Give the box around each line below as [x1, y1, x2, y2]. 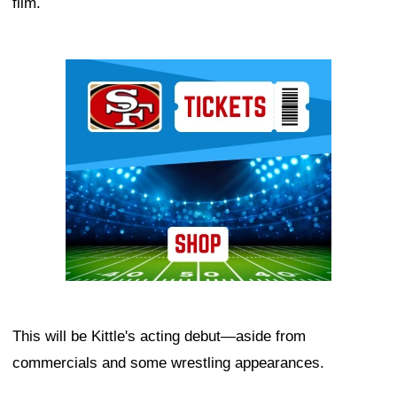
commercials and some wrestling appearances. [12, 354, 324, 371]
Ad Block [66, 63, 125, 81]
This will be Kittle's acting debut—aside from [12, 327, 306, 345]
